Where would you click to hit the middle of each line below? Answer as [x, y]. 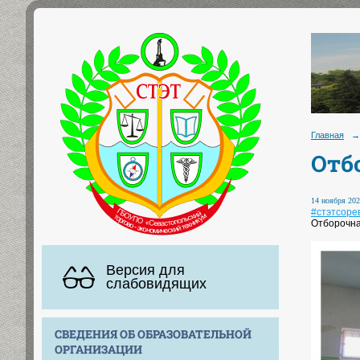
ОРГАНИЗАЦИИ [98, 349]
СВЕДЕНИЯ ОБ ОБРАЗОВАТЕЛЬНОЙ [153, 333]
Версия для [145, 270]
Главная [327, 135]
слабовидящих [156, 283]
